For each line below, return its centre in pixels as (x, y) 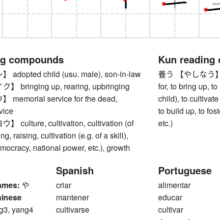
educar (170, 197)
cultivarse (73, 210)
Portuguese (185, 170)
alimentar (175, 185)
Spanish (75, 170)
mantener (72, 197)
